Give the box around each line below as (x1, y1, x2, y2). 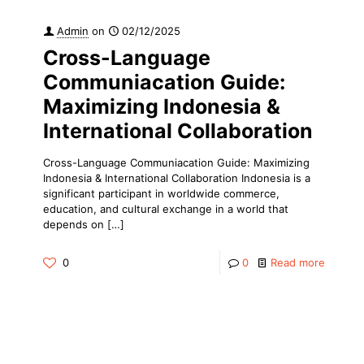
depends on (43, 217, 104, 231)
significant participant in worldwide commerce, (43, 186, 279, 200)
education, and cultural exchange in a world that (43, 201, 288, 215)
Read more (271, 255, 325, 269)
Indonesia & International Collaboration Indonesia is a (43, 171, 310, 184)
